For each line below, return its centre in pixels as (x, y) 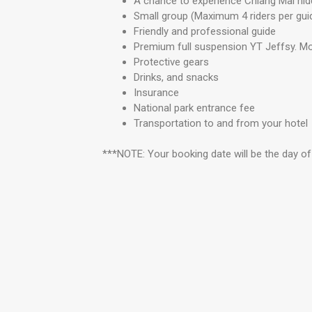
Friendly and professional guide (205, 31)
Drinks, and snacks (176, 77)
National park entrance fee (194, 108)
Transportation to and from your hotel (221, 123)
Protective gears (171, 62)
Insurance (156, 92)
